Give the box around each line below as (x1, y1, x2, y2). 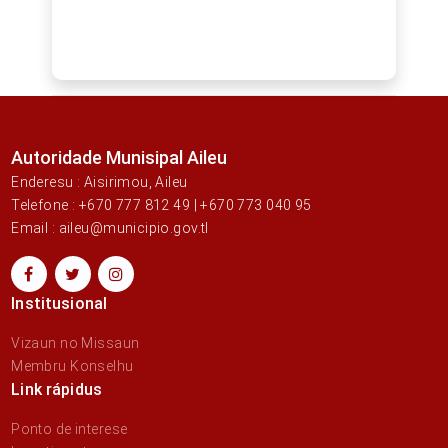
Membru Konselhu (11, 358, 134, 375)
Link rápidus (11, 380, 103, 400)
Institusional (11, 294, 108, 314)
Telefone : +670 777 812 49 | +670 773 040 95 (11, 197, 312, 214)
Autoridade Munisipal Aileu (11, 147, 228, 169)
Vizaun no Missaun (11, 335, 140, 352)
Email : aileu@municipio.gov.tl (11, 220, 209, 237)
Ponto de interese (11, 421, 128, 438)
